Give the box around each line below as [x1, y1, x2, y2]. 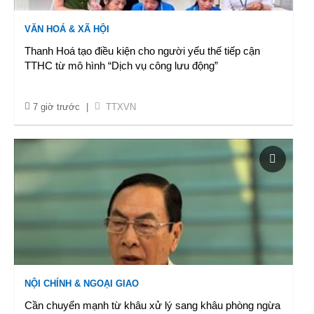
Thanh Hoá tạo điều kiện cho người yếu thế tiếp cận [25, 45, 260, 57]
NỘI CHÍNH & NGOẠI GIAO [25, 278, 139, 289]
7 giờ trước [33, 102, 80, 112]
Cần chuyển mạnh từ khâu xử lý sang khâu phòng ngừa [25, 299, 280, 311]
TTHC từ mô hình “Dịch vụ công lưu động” [25, 60, 218, 71]
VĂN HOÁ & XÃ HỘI [25, 24, 109, 34]
